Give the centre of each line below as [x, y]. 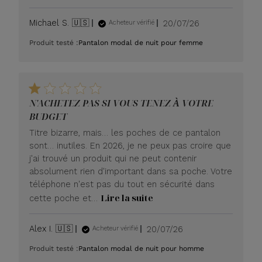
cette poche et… [64, 198]
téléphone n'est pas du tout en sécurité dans [122, 184]
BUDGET [49, 116]
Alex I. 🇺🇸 [51, 228]
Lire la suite [127, 197]
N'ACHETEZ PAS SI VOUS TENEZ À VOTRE [122, 103]
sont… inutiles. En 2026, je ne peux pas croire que [130, 145]
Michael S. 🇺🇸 [60, 23]
